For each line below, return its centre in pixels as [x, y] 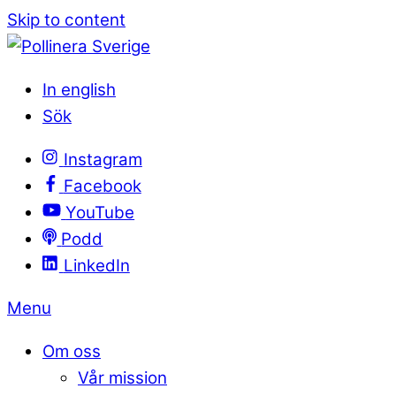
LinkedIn [96, 265]
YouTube [100, 212]
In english [79, 89]
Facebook [102, 186]
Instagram [103, 159]
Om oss [72, 352]
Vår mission [122, 378]
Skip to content [66, 20]
